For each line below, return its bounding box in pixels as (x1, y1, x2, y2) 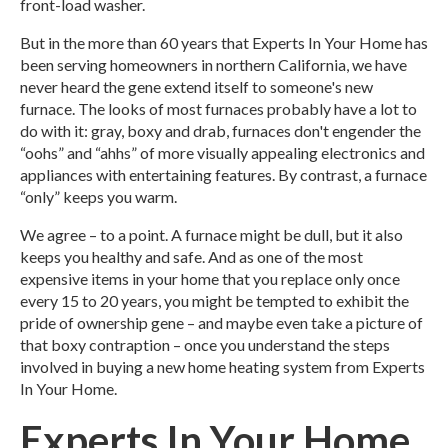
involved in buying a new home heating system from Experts (20, 357, 425, 377)
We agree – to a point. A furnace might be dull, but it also (20, 225, 403, 245)
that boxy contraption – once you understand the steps (20, 335, 390, 355)
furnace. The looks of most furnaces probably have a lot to (20, 99, 417, 119)
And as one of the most (208, 247, 363, 267)
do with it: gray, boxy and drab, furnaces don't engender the (20, 121, 421, 141)
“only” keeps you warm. (20, 187, 177, 207)
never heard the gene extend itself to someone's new (20, 77, 373, 97)
